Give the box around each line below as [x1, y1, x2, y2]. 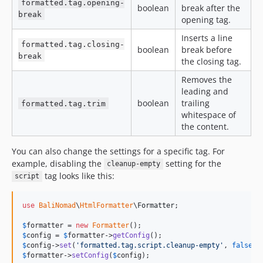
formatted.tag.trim [21, 99, 106, 108]
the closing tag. [181, 55, 241, 67]
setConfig [72, 251, 109, 259]
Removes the [181, 73, 232, 85]
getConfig [113, 231, 150, 240]
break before [181, 43, 232, 55]
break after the [181, 2, 240, 14]
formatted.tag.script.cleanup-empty [80, 241, 220, 249]
